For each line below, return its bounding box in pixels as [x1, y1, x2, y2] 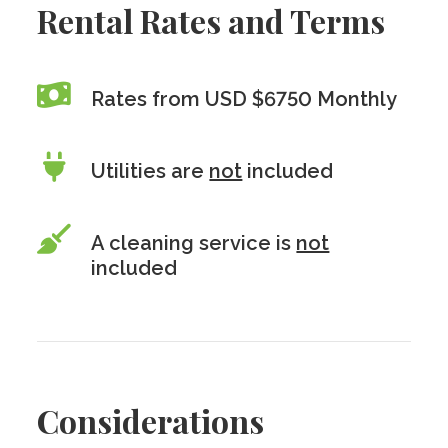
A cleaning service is [91, 231, 297, 255]
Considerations [37, 399, 265, 442]
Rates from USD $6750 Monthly [91, 87, 398, 111]
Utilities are [91, 159, 210, 183]
